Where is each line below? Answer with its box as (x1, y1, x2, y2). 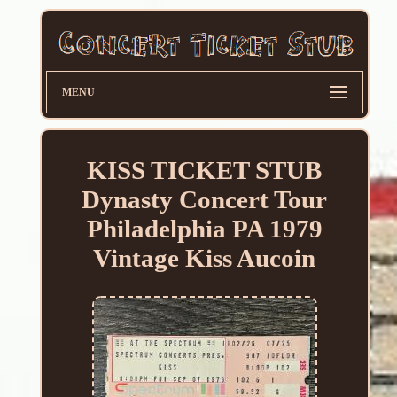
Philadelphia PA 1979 (86, 214, 323, 244)
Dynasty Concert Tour (82, 185, 328, 214)
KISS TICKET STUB (87, 156, 323, 185)
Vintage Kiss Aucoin (93, 244, 316, 273)
